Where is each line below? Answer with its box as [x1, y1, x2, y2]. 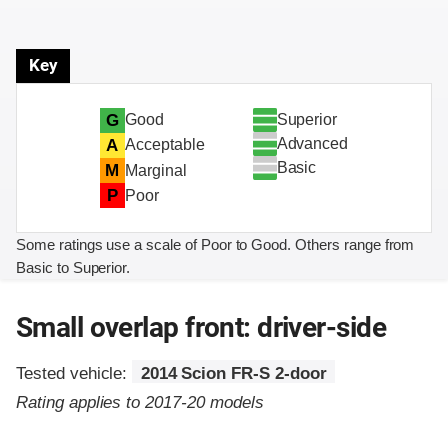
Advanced [276, 134, 349, 152]
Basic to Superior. [16, 259, 131, 277]
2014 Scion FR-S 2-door [140, 364, 327, 384]
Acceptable [124, 136, 205, 154]
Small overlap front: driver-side [16, 311, 386, 345]
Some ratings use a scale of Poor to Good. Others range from [16, 236, 415, 254]
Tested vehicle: [16, 364, 133, 384]
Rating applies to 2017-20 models [16, 393, 264, 413]
